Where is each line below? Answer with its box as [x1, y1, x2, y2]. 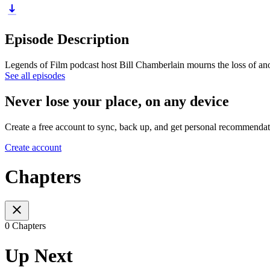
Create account [5, 142, 61, 152]
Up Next [5, 244, 73, 266]
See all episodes [5, 70, 65, 81]
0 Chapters [5, 221, 46, 231]
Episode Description [5, 31, 129, 47]
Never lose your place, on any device [5, 93, 229, 109]
